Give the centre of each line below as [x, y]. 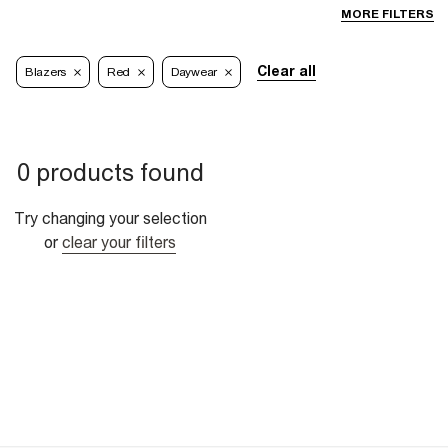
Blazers [45, 72]
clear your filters [119, 242]
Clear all [286, 71]
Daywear [194, 72]
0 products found [110, 172]
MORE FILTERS [387, 14]
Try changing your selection [110, 218]
